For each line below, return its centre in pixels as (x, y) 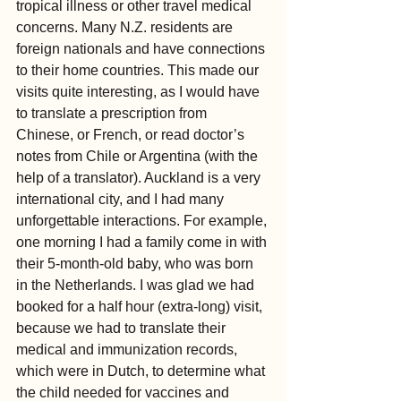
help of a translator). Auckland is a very (140, 178)
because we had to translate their (123, 328)
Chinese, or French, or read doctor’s (132, 135)
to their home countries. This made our (139, 71)
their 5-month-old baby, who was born (137, 264)
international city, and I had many (122, 200)
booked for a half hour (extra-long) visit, (141, 307)
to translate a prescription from (113, 114)
